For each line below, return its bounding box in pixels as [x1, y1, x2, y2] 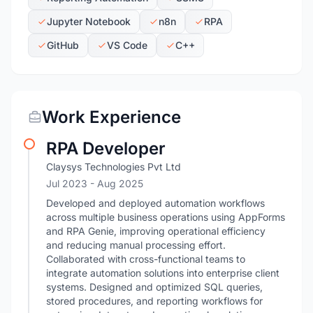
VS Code [107, 39, 147, 51]
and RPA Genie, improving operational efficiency [46, 225, 265, 237]
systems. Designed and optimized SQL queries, [46, 281, 263, 293]
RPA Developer [46, 138, 166, 159]
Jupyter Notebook [47, 15, 131, 27]
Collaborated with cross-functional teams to [46, 253, 245, 265]
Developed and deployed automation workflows [46, 197, 265, 209]
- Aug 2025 [90, 177, 143, 189]
